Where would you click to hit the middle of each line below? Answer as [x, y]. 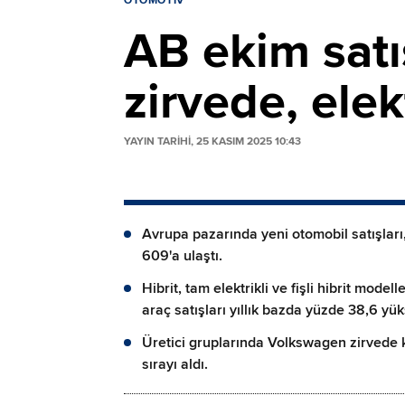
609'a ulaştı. [182, 256]
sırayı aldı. [175, 365]
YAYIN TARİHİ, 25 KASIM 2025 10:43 [212, 142]
